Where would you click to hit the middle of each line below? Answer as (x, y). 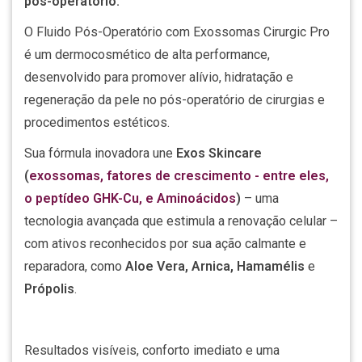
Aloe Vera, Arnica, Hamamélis (215, 266)
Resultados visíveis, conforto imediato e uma (152, 350)
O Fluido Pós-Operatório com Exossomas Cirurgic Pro (177, 32)
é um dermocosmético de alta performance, (147, 55)
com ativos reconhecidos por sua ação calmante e (165, 244)
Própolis (49, 289)
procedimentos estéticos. (97, 122)
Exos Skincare (219, 153)
